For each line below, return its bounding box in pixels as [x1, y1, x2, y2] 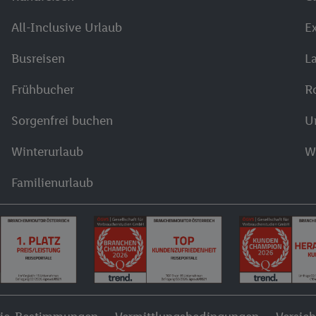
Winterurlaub [11, 144, 83, 159]
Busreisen [11, 51, 65, 66]
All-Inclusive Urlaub [11, 20, 122, 35]
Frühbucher [11, 82, 74, 97]
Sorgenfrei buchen [11, 113, 113, 128]
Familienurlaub [11, 175, 93, 190]
